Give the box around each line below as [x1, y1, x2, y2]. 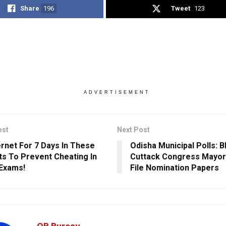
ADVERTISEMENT [83, 89, 150, 95]
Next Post [117, 125, 150, 134]
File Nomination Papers [130, 162, 219, 173]
